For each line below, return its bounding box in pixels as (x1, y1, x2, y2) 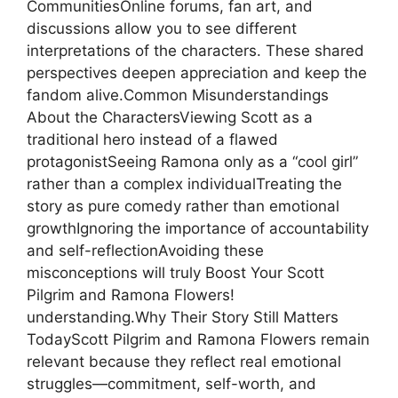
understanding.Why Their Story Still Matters (27, 307, 338, 326)
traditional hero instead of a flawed (27, 130, 278, 148)
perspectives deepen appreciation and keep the (27, 63, 367, 82)
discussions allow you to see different (27, 19, 297, 37)
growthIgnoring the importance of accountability (27, 219, 369, 237)
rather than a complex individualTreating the (27, 174, 342, 193)
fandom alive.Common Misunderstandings (27, 85, 329, 104)
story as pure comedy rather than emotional (27, 196, 339, 215)
